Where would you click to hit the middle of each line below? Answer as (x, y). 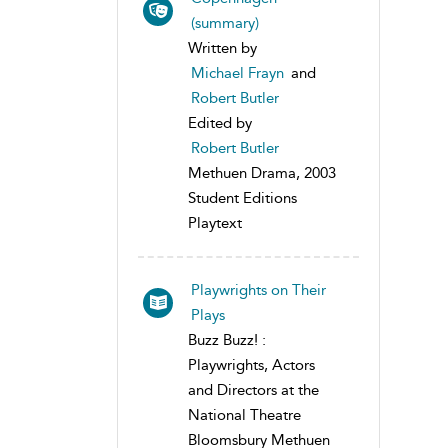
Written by (222, 47)
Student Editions (242, 197)
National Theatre (244, 414)
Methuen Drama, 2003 (262, 172)
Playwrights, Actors (251, 364)
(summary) (225, 22)
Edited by (220, 122)
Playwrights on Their (258, 289)
